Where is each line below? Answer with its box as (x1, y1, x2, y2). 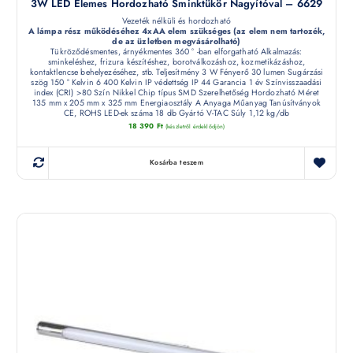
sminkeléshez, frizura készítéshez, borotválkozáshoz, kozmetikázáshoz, (47, 55, 306, 68)
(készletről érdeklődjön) (165, 122, 225, 132)
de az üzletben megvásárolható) (112, 35, 241, 47)
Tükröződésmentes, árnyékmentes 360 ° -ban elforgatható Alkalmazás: (50, 45, 303, 58)
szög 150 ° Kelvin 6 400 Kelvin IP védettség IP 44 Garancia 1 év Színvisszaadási (31, 76, 322, 88)
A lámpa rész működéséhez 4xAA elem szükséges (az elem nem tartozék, (28, 24, 325, 37)
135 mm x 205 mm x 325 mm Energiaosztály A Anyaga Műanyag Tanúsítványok (32, 96, 321, 109)
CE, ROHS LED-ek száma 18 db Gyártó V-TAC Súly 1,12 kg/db (64, 106, 289, 119)
